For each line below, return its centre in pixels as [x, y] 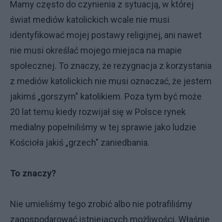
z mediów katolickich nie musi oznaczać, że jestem [111, 81]
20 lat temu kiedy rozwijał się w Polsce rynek [98, 112]
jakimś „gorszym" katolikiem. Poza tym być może [106, 96]
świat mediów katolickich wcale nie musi [90, 20]
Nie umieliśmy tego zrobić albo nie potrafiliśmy [101, 204]
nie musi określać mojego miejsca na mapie [96, 50]
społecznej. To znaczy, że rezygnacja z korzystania [111, 66]
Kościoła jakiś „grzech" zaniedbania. [80, 142]
